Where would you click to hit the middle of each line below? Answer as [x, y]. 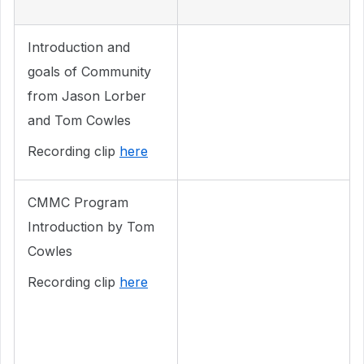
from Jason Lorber [87, 96]
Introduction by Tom [91, 227]
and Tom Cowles [79, 120]
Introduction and [79, 47]
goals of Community [89, 71]
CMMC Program [78, 202]
